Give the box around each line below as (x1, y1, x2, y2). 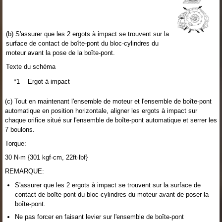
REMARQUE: (5, 167, 44, 175)
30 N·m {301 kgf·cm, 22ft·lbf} (5, 153, 88, 161)
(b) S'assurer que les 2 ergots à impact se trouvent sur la (6, 30, 169, 38)
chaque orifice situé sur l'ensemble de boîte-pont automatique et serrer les (5, 116, 217, 124)
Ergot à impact (28, 77, 70, 85)
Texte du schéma (6, 62, 55, 70)
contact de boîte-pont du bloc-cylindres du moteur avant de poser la (15, 190, 209, 198)
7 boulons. (5, 125, 35, 133)
